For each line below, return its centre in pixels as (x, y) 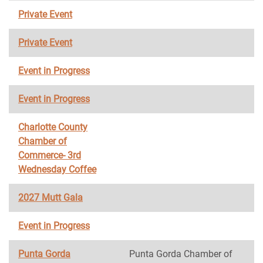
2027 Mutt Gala (50, 198)
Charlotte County (53, 127)
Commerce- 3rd (50, 155)
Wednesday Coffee (57, 169)
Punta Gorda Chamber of (181, 254)
